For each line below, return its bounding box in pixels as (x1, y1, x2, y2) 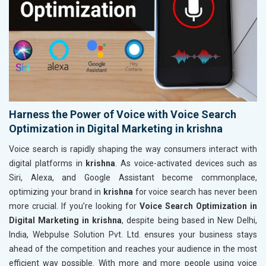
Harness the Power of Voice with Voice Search (9, 107, 236, 121)
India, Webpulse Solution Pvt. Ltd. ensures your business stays (9, 229, 257, 239)
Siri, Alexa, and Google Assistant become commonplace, (9, 172, 257, 182)
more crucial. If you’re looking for (9, 201, 140, 211)
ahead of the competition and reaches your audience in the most (9, 243, 257, 254)
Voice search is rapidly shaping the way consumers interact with (9, 144, 257, 154)
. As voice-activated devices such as (115, 158, 257, 168)
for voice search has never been (132, 186, 258, 197)
